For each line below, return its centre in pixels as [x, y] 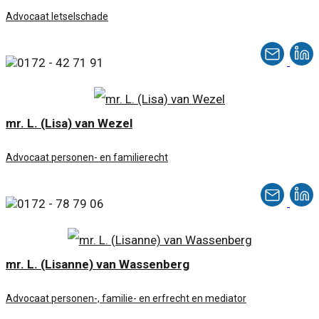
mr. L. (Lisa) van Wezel [69, 124]
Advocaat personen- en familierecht [87, 158]
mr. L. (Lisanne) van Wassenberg [98, 265]
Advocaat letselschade [57, 17]
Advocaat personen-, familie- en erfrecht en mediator [126, 299]
